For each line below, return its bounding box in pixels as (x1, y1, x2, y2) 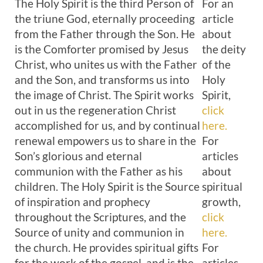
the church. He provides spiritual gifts (15, 241, 198, 254)
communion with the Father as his (15, 164, 183, 178)
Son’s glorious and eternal (15, 149, 142, 163)
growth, (202, 195, 241, 208)
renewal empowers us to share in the (15, 134, 196, 147)
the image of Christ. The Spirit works (15, 88, 194, 102)
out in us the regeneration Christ (15, 103, 176, 117)
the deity (202, 42, 246, 56)
